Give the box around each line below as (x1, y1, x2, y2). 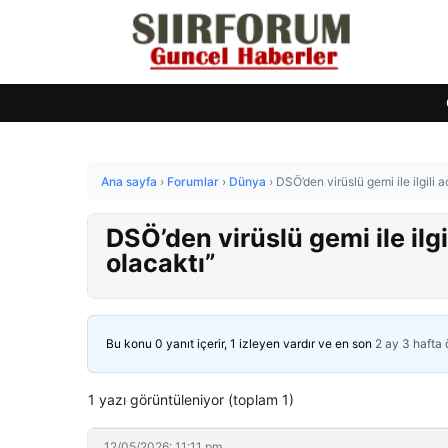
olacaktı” (106, 248, 216, 278)
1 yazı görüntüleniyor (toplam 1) (88, 391, 294, 408)
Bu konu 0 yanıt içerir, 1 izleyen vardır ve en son (106, 336, 375, 351)
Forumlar (167, 174, 219, 189)
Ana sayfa (101, 174, 157, 189)
